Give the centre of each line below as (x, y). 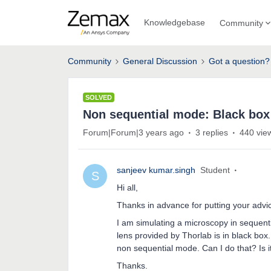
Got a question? (239, 61)
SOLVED (99, 97)
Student (215, 170)
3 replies (212, 132)
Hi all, (127, 188)
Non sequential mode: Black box (176, 114)
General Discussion (160, 61)
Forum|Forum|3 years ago (133, 132)
